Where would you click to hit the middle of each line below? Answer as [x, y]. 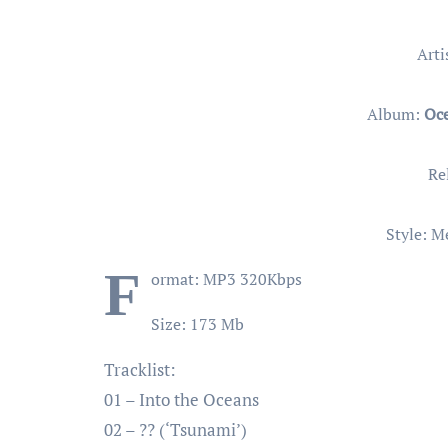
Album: [395, 114]
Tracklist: [140, 369]
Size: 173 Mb [197, 324]
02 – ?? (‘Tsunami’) [175, 429]
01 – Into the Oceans [181, 399]
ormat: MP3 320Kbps [226, 279]
